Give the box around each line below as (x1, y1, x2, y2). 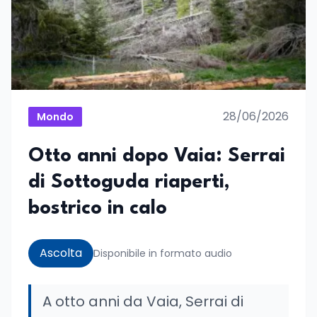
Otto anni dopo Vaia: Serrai (28, 146, 285, 166)
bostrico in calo (28, 199, 167, 219)
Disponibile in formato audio (93, 246, 232, 260)
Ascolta (40, 245, 82, 261)
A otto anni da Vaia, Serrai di (42, 292, 243, 311)
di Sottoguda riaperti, (28, 173, 230, 192)
